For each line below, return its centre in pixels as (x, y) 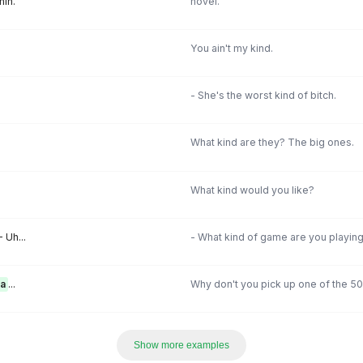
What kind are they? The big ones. (272, 143)
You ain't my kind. (231, 48)
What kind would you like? (252, 190)
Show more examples (181, 345)
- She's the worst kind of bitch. (263, 96)
